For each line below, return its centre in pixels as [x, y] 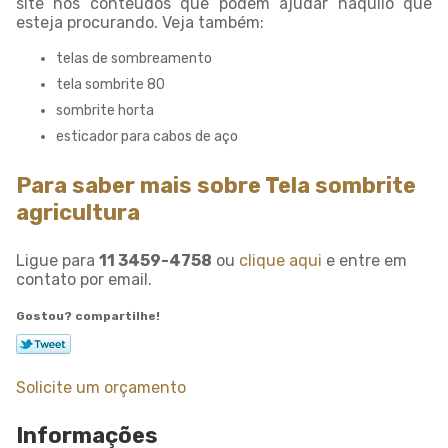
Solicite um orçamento [101, 387]
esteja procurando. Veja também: [140, 22]
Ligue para [57, 260]
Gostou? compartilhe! [88, 316]
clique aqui [280, 260]
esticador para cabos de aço [147, 136]
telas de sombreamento [134, 58]
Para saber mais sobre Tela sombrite [216, 185]
